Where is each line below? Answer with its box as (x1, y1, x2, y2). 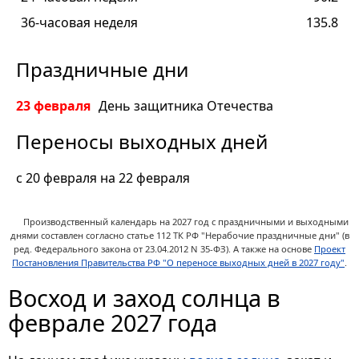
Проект (314, 243, 345, 256)
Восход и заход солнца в (8, 282, 280, 314)
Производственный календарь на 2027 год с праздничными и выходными (23, 216, 349, 228)
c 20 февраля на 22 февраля (16, 169, 190, 188)
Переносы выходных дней (16, 128, 268, 155)
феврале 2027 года (8, 307, 217, 339)
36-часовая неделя (21, 14, 138, 32)
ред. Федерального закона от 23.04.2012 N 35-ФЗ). (14, 243, 233, 256)
